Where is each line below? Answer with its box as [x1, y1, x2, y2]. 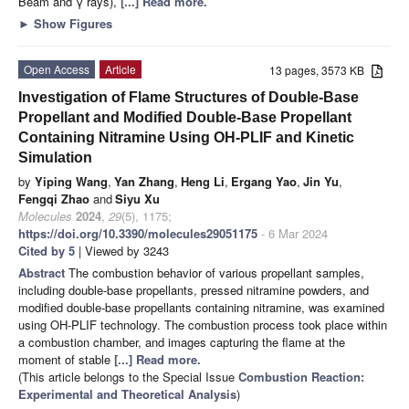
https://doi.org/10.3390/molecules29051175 [18, 224, 257, 242]
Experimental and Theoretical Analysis [18, 384, 236, 403]
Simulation [18, 149, 92, 165]
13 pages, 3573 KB [269, 61, 372, 78]
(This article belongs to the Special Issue [18, 367, 238, 385]
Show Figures [30, 14, 112, 32]
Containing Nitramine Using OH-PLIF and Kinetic [18, 129, 354, 145]
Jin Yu [303, 172, 339, 190]
